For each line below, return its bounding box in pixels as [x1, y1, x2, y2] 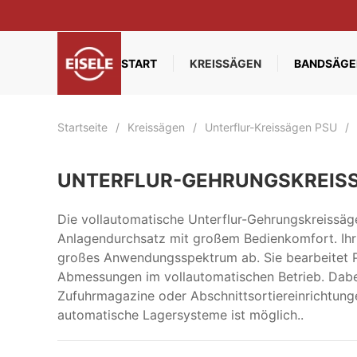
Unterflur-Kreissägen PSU [205, 120, 337, 134]
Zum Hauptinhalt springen [36, 37, 191, 53]
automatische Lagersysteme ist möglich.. [57, 307, 304, 323]
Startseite [57, 120, 108, 134]
